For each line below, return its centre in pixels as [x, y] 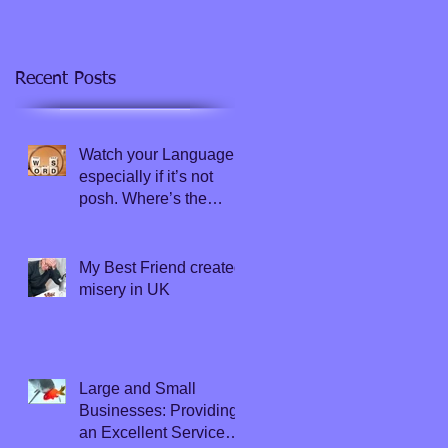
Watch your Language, [158, 154]
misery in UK [124, 289]
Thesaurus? [121, 220]
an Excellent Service [152, 432]
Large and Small [137, 388]
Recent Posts [65, 78]
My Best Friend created [161, 267]
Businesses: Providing [158, 410]
